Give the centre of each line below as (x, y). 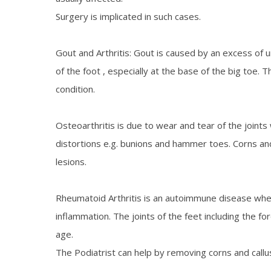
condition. (75, 89)
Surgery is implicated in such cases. (128, 17)
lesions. (71, 162)
